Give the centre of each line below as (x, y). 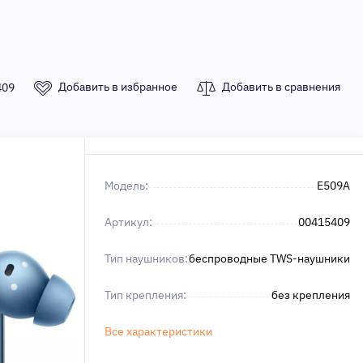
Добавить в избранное (118, 87)
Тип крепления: (145, 295)
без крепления (311, 295)
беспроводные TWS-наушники (269, 258)
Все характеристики (158, 331)
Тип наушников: (146, 258)
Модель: (126, 186)
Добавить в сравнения (281, 87)
